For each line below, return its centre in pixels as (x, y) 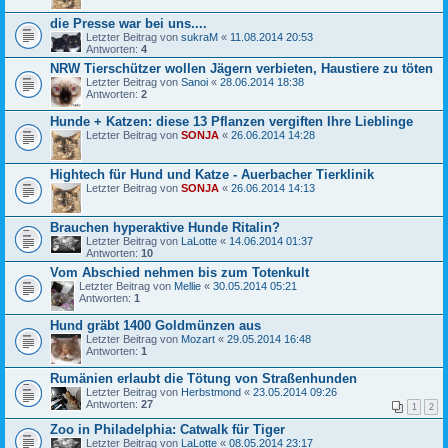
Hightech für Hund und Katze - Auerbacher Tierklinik (212, 174)
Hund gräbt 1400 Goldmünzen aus (155, 325)
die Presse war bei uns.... (128, 23)
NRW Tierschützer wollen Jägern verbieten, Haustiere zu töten (241, 68)
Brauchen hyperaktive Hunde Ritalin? (165, 227)
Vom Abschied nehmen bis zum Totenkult (179, 272)
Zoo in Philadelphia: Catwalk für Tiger (167, 429)
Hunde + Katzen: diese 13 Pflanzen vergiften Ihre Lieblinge (231, 121)
